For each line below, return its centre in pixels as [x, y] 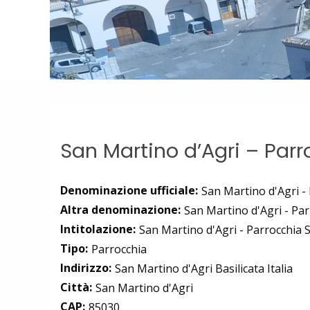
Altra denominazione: [120, 209]
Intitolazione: [98, 229]
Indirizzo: [86, 267]
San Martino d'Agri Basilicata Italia [204, 268]
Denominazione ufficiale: [129, 190]
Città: [76, 287]
